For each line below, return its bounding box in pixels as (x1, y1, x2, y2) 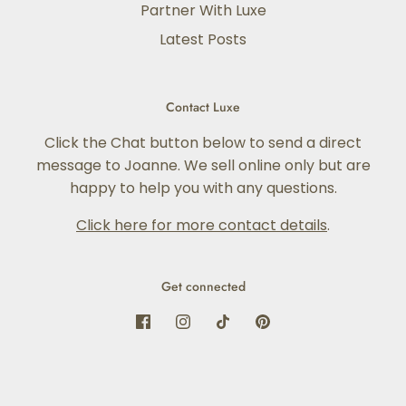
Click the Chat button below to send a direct (44, 132, 362, 153)
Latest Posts (159, 29, 246, 50)
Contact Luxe (166, 98, 240, 116)
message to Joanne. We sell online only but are (35, 155, 371, 176)
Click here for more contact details (76, 215, 327, 236)
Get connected (160, 277, 246, 295)
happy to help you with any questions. (69, 178, 337, 198)
